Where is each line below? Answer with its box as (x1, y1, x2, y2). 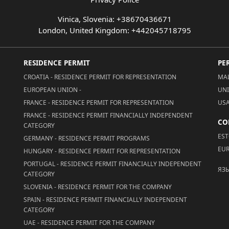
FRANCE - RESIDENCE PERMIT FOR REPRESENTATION (24, 98, 174, 107)
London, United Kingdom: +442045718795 (38, 25, 191, 35)
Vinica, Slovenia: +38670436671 (57, 13, 172, 24)
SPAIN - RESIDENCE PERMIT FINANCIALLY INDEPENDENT (24, 195, 187, 204)
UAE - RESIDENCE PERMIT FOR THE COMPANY (24, 218, 155, 227)
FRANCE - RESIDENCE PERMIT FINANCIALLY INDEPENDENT (24, 110, 193, 120)
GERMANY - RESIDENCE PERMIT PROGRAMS (24, 133, 150, 143)
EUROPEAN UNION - (24, 85, 81, 94)
